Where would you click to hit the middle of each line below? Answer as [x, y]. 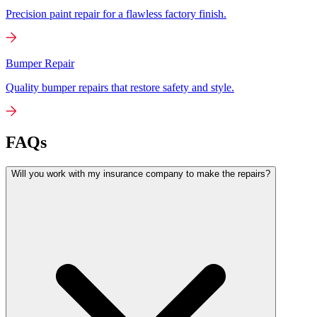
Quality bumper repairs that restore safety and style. [120, 87]
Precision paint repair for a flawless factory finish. [116, 13]
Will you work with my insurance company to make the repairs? [141, 174]
